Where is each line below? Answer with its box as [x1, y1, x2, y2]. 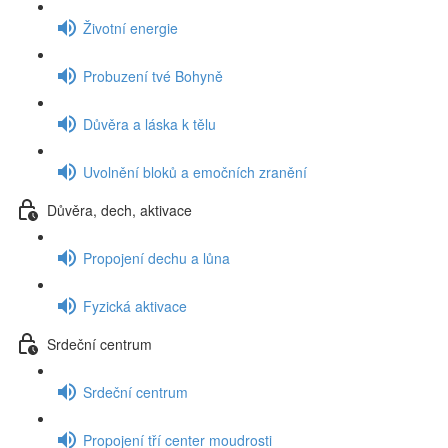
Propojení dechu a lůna [83, 247, 230, 268]
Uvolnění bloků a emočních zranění [83, 161, 307, 182]
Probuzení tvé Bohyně [83, 65, 223, 86]
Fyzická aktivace [83, 295, 187, 316]
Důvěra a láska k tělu [83, 113, 216, 134]
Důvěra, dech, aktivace [47, 199, 192, 220]
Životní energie [83, 17, 178, 38]
